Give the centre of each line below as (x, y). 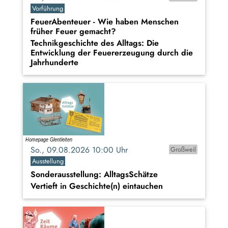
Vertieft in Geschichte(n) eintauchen (97, 186)
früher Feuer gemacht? (73, 31)
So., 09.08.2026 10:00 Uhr (83, 150)
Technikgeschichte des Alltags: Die (95, 43)
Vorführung (48, 8)
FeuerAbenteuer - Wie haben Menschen (105, 21)
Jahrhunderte (54, 62)
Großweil (183, 149)
